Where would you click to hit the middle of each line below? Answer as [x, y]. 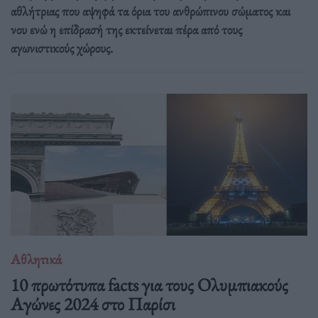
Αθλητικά [36, 259]
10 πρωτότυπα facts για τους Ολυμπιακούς [149, 284]
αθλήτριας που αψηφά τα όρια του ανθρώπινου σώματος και [150, 11]
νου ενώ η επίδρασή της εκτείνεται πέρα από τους [126, 29]
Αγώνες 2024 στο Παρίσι [93, 303]
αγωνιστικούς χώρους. [62, 48]
